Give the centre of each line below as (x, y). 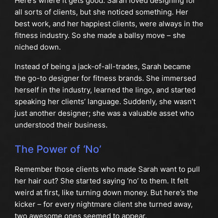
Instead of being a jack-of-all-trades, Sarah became (102, 67)
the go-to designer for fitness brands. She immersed (105, 78)
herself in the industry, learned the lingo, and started (105, 90)
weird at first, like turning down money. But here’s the (106, 192)
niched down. (37, 47)
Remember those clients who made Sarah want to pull (107, 169)
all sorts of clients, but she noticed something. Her (101, 12)
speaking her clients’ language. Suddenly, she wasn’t (105, 102)
